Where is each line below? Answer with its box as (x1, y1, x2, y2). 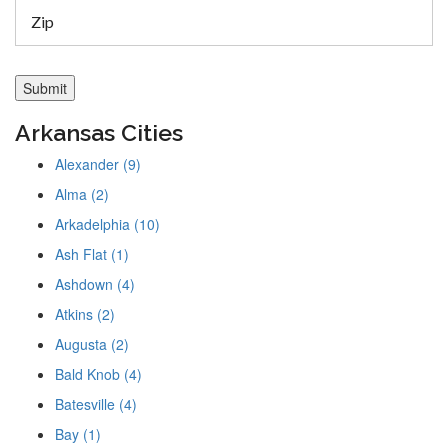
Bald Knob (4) (55, 364, 142, 385)
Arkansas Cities (15, 119, 183, 147)
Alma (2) (55, 184, 109, 205)
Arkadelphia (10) (55, 214, 160, 235)
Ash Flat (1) (55, 244, 129, 265)
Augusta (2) (55, 334, 129, 355)
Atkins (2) (55, 304, 115, 325)
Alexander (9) (55, 154, 141, 175)
